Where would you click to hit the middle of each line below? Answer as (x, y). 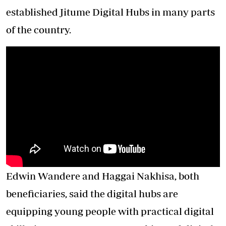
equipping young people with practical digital (110, 211)
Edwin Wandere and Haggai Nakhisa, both (103, 176)
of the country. (39, 30)
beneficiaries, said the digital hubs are (92, 193)
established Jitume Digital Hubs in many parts (110, 12)
